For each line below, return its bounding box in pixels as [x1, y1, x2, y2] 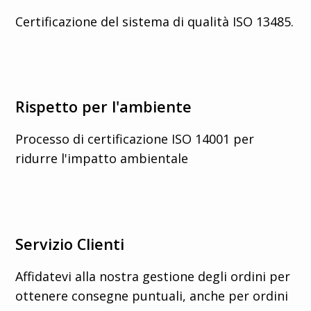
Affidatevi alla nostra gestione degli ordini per [15, 268, 291, 285]
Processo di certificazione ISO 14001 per [15, 131, 255, 148]
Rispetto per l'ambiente [15, 96, 192, 117]
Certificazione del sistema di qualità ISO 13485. [15, 12, 294, 30]
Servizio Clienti [15, 234, 125, 255]
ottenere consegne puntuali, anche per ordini [15, 287, 289, 305]
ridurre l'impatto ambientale [15, 150, 189, 167]
